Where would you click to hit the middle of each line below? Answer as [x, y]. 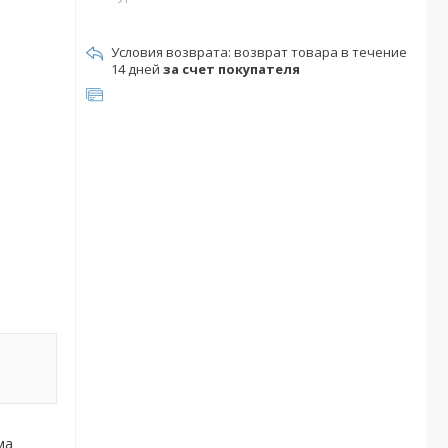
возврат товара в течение [320, 52]
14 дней [137, 69]
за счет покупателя [231, 69]
